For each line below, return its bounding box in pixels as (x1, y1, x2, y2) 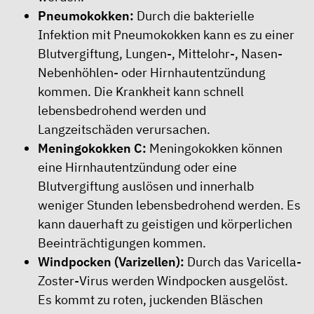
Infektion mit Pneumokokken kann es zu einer (38, 27, 294, 43)
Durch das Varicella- (187, 254, 301, 270)
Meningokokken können (149, 140, 282, 156)
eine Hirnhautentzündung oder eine (38, 159, 237, 175)
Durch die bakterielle (134, 8, 254, 24)
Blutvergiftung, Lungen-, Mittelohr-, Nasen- (38, 46, 282, 62)
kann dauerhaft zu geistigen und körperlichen (38, 216, 292, 232)
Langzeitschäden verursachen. (38, 121, 210, 137)
